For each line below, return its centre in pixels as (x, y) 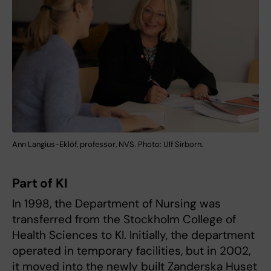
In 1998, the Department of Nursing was (116, 203)
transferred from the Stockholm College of (124, 219)
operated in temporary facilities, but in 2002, (131, 250)
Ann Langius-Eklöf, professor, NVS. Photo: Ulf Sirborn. (108, 144)
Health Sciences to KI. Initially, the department (133, 235)
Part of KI (40, 183)
